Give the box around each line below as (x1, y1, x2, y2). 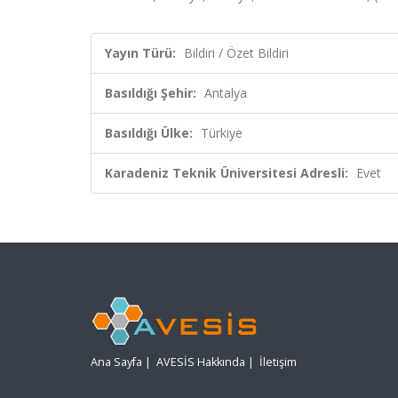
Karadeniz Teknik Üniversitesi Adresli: (105, 164, 348, 181)
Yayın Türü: (105, 44, 176, 61)
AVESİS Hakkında (156, 354, 245, 370)
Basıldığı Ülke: (105, 124, 193, 141)
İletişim (259, 354, 297, 370)
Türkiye (201, 124, 243, 141)
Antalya (204, 84, 247, 101)
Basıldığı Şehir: (105, 84, 196, 101)
